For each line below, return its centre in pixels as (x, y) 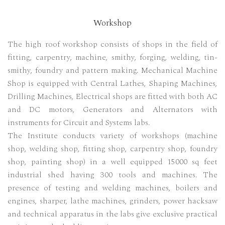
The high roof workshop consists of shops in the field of (113, 44)
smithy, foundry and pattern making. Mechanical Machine (113, 71)
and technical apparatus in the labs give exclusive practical (113, 214)
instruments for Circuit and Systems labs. (79, 123)
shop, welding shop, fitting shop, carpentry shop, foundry (113, 149)
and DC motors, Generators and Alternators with (113, 110)
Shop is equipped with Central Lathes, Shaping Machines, (113, 84)
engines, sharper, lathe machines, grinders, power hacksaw (113, 201)
